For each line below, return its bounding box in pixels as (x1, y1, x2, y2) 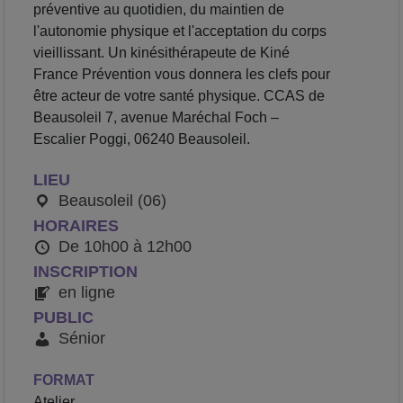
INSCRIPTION (32, 263, 138, 282)
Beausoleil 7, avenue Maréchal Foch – (32, 110, 279, 126)
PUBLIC (32, 309, 94, 327)
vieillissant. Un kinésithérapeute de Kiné (32, 45, 290, 61)
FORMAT (32, 372, 94, 389)
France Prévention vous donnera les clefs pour (32, 67, 330, 83)
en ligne (58, 283, 115, 302)
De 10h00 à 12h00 (58, 237, 192, 256)
